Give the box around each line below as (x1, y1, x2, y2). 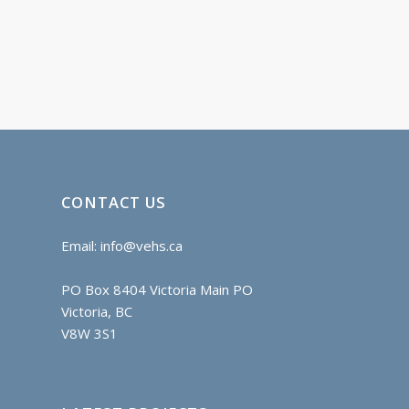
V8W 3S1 (61, 323, 118, 342)
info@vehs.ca (100, 236, 183, 255)
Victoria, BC (61, 301, 132, 320)
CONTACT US (61, 191, 166, 213)
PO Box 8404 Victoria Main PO (61, 279, 253, 299)
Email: (61, 236, 100, 255)
